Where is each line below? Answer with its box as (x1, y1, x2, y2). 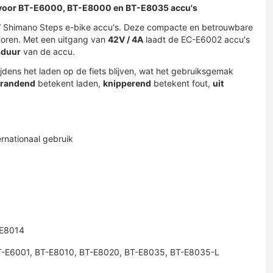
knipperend (103, 78, 151, 88)
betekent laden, (35, 78, 103, 88)
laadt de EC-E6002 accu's (143, 34, 250, 44)
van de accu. (21, 46, 75, 57)
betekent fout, (151, 78, 213, 88)
